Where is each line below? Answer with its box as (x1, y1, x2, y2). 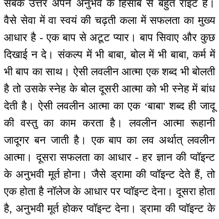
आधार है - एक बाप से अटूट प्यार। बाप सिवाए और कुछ (4, 31, 215, 44)
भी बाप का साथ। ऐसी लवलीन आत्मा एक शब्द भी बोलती (4, 65, 215, 78)
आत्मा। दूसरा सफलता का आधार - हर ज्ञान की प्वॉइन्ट (4, 151, 215, 163)
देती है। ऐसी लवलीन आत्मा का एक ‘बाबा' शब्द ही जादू (4, 99, 215, 112)
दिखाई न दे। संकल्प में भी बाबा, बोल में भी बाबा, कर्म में (4, 48, 215, 61)
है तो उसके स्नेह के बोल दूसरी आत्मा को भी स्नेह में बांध (4, 82, 215, 95)
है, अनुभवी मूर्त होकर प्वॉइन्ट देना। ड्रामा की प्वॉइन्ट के (4, 202, 215, 215)
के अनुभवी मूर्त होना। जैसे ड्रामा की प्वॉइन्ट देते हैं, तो (4, 168, 215, 180)
